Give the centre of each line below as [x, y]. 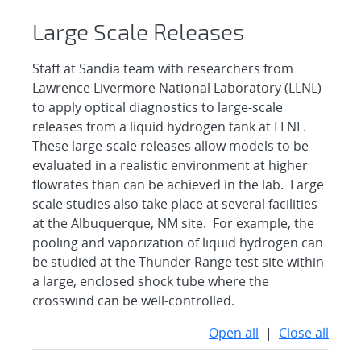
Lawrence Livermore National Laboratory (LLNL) [177, 88]
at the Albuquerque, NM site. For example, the [174, 224]
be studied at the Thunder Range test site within [178, 262]
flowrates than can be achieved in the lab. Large [178, 185]
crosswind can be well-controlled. [135, 301]
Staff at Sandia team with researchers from [163, 69]
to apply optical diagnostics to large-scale [158, 108]
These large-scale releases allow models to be [171, 146]
